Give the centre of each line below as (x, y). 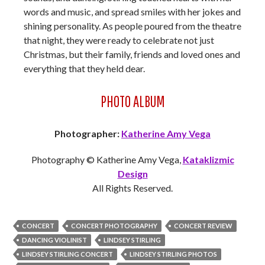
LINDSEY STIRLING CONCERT (67, 254)
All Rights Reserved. (132, 188)
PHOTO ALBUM (132, 101)
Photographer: (87, 134)
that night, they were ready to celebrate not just (119, 40)
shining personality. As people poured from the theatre (132, 26)
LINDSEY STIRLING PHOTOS (173, 254)
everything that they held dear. (84, 69)
